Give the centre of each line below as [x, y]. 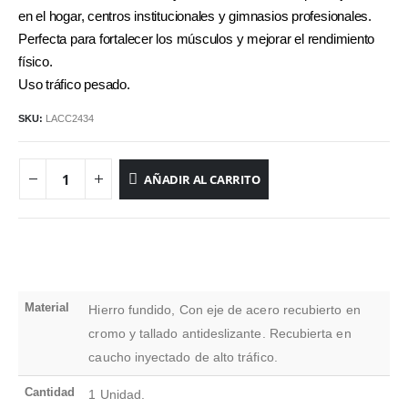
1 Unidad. [117, 394]
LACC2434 [70, 119]
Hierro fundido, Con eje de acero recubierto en [224, 309]
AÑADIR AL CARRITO [202, 179]
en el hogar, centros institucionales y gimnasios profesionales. [195, 16]
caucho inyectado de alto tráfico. [183, 357]
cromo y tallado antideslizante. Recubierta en [220, 333]
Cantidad [50, 392]
